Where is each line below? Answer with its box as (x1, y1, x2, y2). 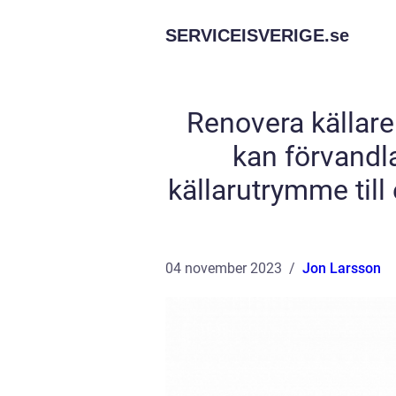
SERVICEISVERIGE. (165, 26, 330, 45)
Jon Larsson (302, 260, 381, 277)
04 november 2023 (165, 260, 282, 277)
